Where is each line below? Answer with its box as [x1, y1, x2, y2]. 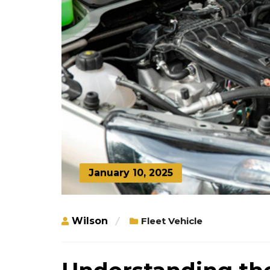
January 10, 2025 [89, 166, 173, 178]
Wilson [72, 215, 108, 227]
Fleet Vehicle [141, 215, 202, 227]
